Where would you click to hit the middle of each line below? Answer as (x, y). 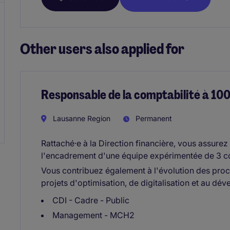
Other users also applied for (102, 49)
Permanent (153, 118)
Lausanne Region (81, 118)
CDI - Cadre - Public (91, 200)
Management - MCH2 (93, 215)
